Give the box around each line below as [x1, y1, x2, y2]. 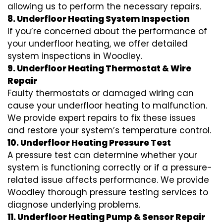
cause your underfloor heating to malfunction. [7, 100, 207, 112]
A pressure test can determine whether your [7, 149, 197, 162]
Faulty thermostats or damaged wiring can [7, 87, 194, 100]
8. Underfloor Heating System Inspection [7, 13, 190, 25]
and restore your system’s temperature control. [7, 124, 211, 137]
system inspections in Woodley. [7, 50, 142, 62]
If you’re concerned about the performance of [7, 25, 207, 38]
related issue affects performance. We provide [7, 174, 209, 186]
